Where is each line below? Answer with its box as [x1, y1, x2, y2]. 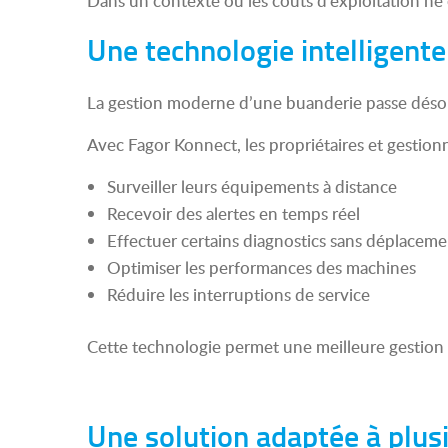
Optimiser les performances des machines [107, 256, 416, 279]
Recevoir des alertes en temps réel [107, 202, 360, 225]
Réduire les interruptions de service [107, 283, 370, 306]
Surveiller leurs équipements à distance [107, 175, 397, 198]
